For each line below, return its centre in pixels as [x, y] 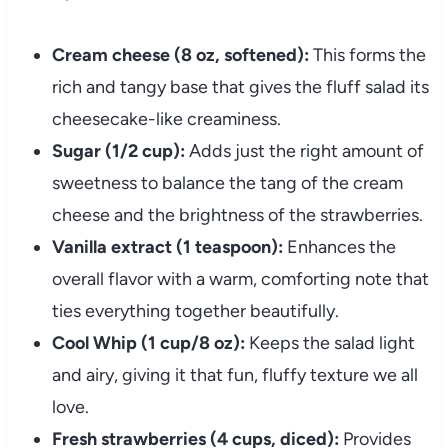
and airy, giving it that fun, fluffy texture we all [234, 375]
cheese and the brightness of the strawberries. [237, 215]
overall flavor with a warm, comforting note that [240, 279]
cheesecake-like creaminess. [166, 119]
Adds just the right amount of [304, 151]
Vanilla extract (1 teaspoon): [167, 247]
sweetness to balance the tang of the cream [227, 183]
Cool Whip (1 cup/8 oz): [148, 343]
